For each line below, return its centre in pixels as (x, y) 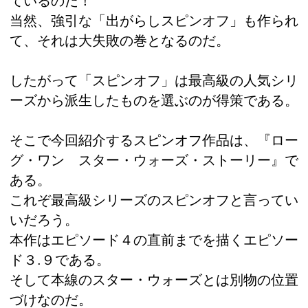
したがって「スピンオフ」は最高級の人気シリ (154, 81)
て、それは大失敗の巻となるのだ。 (120, 41)
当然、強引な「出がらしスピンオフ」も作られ (154, 21)
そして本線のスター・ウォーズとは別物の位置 (154, 279)
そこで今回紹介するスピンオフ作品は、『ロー (154, 140)
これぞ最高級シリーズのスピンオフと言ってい (154, 200)
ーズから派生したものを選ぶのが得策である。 (154, 101)
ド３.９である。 (60, 260)
